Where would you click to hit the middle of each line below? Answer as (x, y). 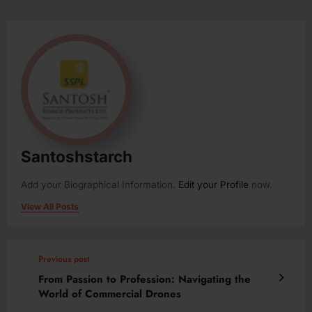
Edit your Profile (213, 185)
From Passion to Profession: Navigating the (145, 280)
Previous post (64, 259)
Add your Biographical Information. (100, 185)
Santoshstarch (77, 157)
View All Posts (50, 207)
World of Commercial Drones (110, 294)
